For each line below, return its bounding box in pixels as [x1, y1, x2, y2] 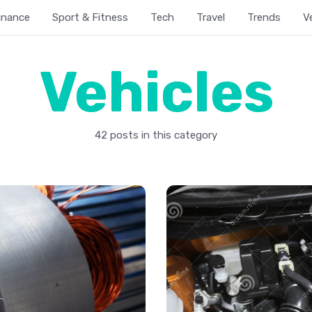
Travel [196, 11, 226, 24]
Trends [247, 11, 281, 24]
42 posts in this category [95, 129, 217, 141]
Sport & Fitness [52, 11, 129, 24]
